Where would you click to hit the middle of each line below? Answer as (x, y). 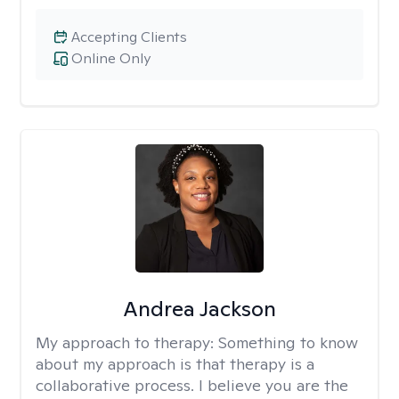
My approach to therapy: (127, 342)
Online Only (111, 58)
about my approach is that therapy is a (175, 364)
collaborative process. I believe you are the (192, 385)
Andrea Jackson (199, 309)
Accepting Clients (129, 37)
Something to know (288, 342)
